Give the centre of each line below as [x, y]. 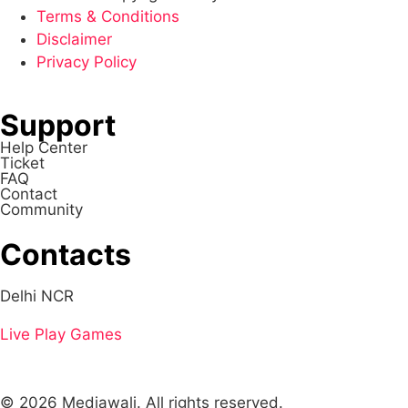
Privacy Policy [87, 61]
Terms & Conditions [108, 16]
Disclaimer [74, 39]
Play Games [78, 334]
